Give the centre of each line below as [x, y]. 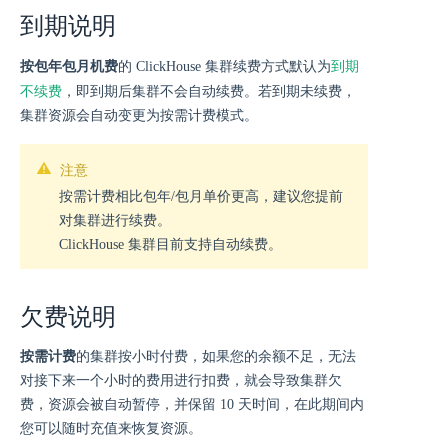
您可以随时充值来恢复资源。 [111, 428]
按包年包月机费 [69, 66]
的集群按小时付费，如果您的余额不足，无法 [216, 356]
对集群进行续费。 [115, 220]
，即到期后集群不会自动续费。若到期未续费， [209, 91]
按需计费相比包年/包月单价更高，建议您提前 [201, 196]
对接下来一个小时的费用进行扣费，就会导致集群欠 [181, 380]
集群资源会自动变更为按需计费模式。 [139, 115]
